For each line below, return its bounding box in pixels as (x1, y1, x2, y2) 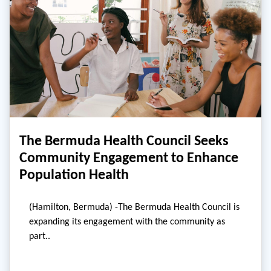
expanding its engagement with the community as (29, 215, 225, 227)
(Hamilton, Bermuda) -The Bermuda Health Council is (29, 201, 240, 213)
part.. (29, 230, 50, 242)
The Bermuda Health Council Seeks (19, 131, 229, 149)
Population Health (19, 165, 129, 183)
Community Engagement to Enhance (19, 148, 238, 166)
